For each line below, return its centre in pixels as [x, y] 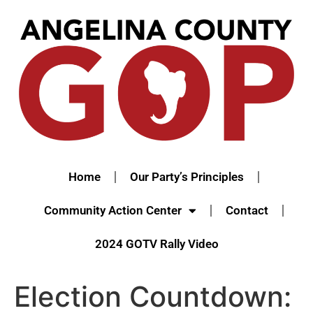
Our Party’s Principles [187, 177]
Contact [247, 211]
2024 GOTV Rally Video [156, 244]
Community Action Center [112, 211]
